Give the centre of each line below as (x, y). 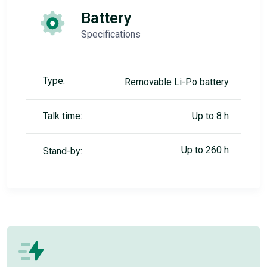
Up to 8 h (210, 116)
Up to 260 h (205, 150)
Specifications (111, 34)
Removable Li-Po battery (177, 82)
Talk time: (63, 116)
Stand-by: (63, 151)
